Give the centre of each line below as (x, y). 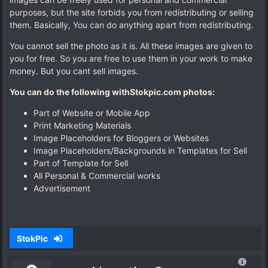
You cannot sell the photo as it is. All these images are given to (131, 46)
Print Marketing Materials (82, 126)
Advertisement (62, 188)
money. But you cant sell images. (74, 71)
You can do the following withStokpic (85, 92)
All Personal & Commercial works (97, 176)
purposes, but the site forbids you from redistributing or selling (132, 13)
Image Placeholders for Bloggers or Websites (121, 138)
